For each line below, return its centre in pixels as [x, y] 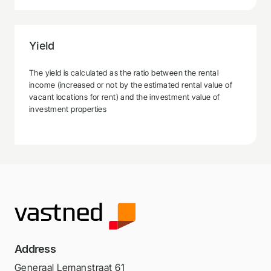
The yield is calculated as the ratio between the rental [124, 73]
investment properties [68, 109]
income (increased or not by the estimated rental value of [131, 85]
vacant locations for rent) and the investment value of [125, 97]
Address [35, 249]
